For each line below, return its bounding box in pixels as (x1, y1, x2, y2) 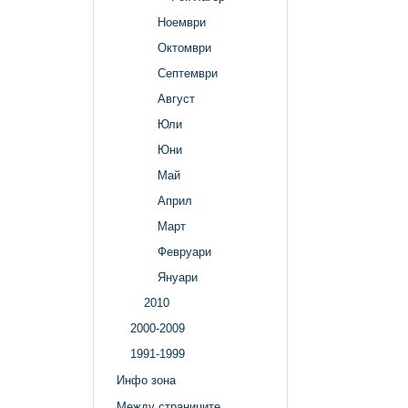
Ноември (158, 15, 206, 30)
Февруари (158, 245, 211, 260)
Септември (158, 66, 218, 81)
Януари (158, 270, 198, 285)
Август (158, 92, 195, 107)
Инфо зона (117, 372, 176, 387)
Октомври (158, 41, 211, 56)
